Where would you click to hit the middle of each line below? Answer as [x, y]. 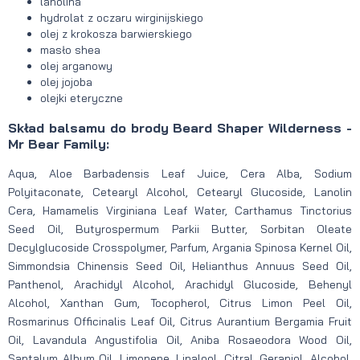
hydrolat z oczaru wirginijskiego [122, 18]
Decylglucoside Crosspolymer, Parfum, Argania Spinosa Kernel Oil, [180, 247]
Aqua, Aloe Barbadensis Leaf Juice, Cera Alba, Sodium [180, 173]
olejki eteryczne [82, 98]
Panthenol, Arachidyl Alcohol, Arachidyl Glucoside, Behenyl [180, 284]
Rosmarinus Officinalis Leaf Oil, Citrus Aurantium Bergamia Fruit [180, 321]
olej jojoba [66, 82]
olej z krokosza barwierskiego [116, 34]
